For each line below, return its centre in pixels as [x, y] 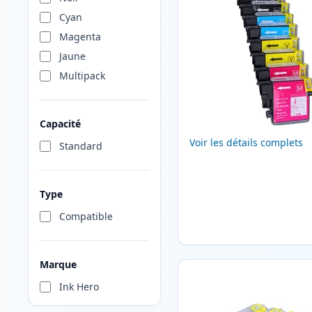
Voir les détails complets [246, 143]
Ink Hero [79, 287]
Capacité [60, 124]
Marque [58, 265]
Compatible [86, 217]
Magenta [80, 37]
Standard [81, 146]
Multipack [82, 76]
